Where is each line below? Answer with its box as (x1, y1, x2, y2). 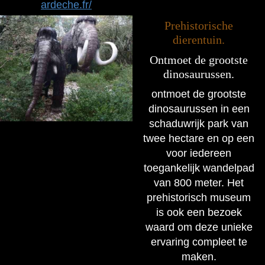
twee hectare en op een (143, 132, 254, 144)
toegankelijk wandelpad (143, 161, 254, 174)
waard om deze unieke (145, 221, 253, 233)
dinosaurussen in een (148, 102, 250, 115)
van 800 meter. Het (154, 176, 244, 189)
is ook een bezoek (156, 206, 242, 218)
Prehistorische (164, 18, 233, 32)
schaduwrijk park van (149, 117, 248, 130)
